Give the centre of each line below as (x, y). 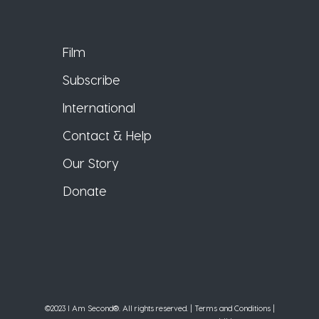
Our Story (91, 163)
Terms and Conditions (232, 308)
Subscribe (92, 79)
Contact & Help (108, 135)
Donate (85, 190)
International (99, 107)
